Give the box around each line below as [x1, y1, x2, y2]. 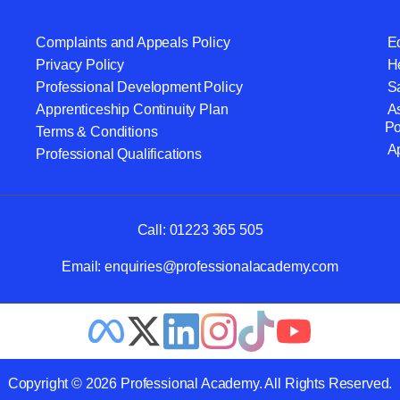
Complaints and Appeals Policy [36, 34, 230, 50]
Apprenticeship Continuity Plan [36, 101, 229, 117]
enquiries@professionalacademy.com [104, 259, 338, 275]
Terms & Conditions [36, 123, 158, 139]
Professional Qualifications [36, 146, 203, 162]
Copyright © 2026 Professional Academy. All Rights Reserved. [7, 375, 393, 391]
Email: [62, 259, 105, 275]
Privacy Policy [36, 56, 125, 72]
